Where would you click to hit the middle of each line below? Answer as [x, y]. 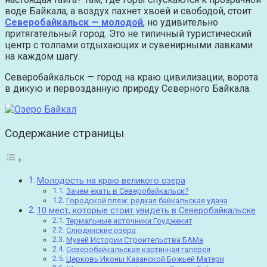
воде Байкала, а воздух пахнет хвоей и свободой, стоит [128, 11]
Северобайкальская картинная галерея [138, 250]
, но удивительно [181, 22]
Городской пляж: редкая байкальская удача [147, 201]
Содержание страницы [64, 133]
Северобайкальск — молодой [74, 22]
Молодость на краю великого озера [111, 181]
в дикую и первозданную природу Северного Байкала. [128, 88]
